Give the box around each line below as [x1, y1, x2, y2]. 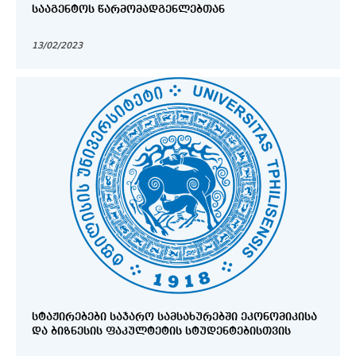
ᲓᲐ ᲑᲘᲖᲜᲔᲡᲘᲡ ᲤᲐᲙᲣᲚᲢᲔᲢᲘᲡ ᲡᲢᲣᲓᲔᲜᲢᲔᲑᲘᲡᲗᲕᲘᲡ [32, 326, 291, 338]
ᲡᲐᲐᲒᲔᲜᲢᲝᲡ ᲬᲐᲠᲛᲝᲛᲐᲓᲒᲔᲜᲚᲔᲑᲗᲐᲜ [32, 3, 225, 15]
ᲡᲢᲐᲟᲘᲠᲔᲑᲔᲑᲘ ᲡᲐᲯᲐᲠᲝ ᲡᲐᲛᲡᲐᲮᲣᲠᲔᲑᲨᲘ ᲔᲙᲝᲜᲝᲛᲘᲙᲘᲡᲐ [32, 311, 317, 323]
